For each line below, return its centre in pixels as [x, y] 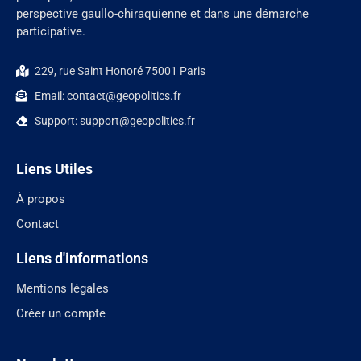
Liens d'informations [82, 258]
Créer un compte [61, 313]
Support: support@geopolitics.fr [114, 120]
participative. [51, 31]
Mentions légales [62, 288]
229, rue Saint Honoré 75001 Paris [120, 71]
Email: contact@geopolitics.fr [108, 95]
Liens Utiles [54, 168]
